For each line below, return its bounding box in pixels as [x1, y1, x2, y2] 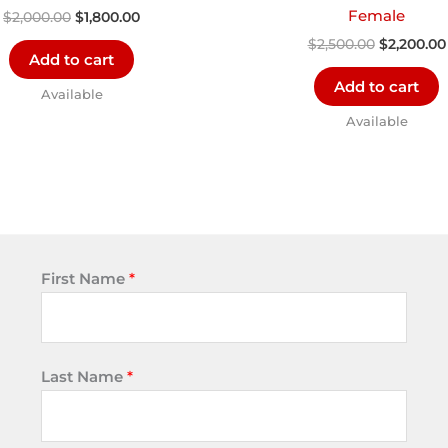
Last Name [40, 367, 127, 387]
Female [348, 5, 405, 25]
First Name [40, 268, 129, 288]
